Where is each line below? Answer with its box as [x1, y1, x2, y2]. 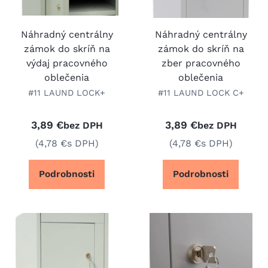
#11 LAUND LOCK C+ [157, 87, 244, 98]
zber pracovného [161, 57, 240, 69]
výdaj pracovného [26, 57, 108, 69]
